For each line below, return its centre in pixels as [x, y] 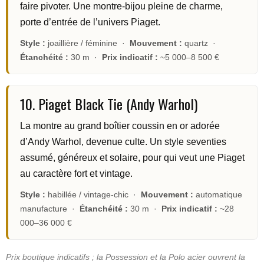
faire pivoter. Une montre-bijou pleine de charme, [121, 6]
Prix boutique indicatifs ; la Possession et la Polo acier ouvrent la [126, 257]
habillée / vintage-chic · [93, 195]
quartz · [200, 43]
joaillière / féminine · [88, 43]
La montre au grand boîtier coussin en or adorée [120, 126]
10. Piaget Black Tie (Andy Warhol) [109, 104]
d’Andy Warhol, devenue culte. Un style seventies [123, 142]
